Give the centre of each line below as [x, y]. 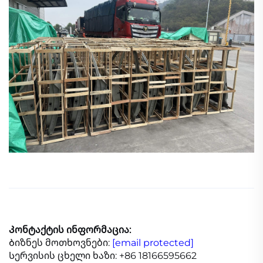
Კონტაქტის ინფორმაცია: [70, 230]
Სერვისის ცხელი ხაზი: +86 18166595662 [103, 255]
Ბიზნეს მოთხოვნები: [60, 242]
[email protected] [153, 242]
